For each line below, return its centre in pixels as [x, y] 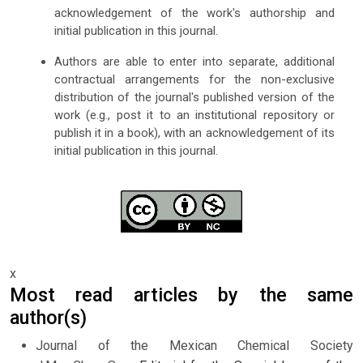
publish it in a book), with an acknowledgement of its [194, 132]
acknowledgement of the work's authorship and [194, 13]
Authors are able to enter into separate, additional [194, 61]
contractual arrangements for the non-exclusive [194, 79]
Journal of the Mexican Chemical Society [194, 345]
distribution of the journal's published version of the [194, 97]
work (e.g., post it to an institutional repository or [194, 115]
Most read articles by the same [181, 295]
